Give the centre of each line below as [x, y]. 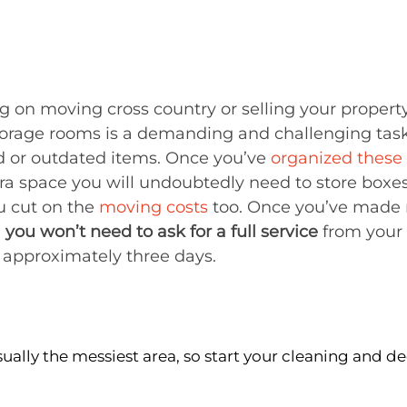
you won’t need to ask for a [116, 232]
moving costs [154, 207]
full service [274, 232]
